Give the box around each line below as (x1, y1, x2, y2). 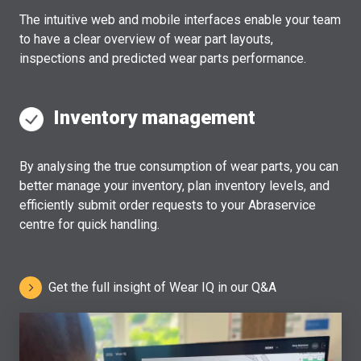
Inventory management (44, 106, 255, 130)
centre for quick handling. (19, 217, 160, 233)
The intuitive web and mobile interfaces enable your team (19, 12, 341, 28)
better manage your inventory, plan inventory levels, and (19, 178, 330, 194)
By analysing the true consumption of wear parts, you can (19, 159, 338, 175)
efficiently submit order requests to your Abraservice (19, 197, 316, 214)
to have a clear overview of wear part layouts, (19, 31, 273, 48)
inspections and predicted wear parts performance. (19, 51, 306, 67)
